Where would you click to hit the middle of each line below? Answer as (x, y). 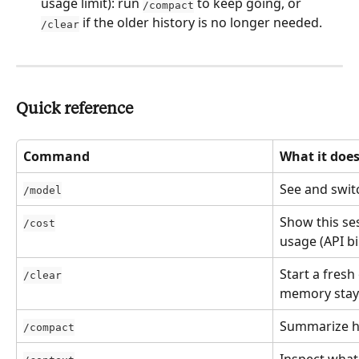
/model (42, 191)
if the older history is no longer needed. (201, 23)
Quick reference (75, 110)
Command (56, 157)
